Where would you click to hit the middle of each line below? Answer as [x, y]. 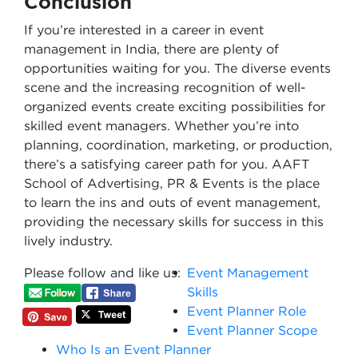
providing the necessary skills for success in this [174, 221]
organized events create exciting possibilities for [175, 106]
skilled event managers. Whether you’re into [161, 125]
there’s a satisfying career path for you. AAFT [167, 164]
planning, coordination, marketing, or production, [178, 145]
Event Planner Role [247, 311]
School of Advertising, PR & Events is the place [172, 183]
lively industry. [68, 241]
